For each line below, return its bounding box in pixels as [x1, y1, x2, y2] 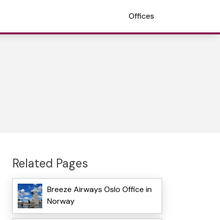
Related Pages [12, 155, 88, 171]
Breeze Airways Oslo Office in [47, 184, 152, 195]
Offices [129, 11, 154, 21]
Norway [47, 196, 75, 207]
